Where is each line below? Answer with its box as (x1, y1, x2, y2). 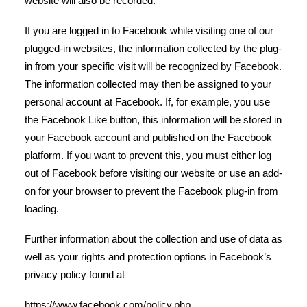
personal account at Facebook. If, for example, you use (25, 96, 270, 108)
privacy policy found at (25, 269, 125, 280)
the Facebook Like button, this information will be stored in (25, 114, 282, 125)
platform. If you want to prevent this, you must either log (25, 149, 271, 161)
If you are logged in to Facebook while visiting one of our (25, 25, 273, 36)
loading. (25, 203, 59, 214)
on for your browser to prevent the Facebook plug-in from (25, 185, 278, 197)
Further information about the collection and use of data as (25, 233, 282, 245)
